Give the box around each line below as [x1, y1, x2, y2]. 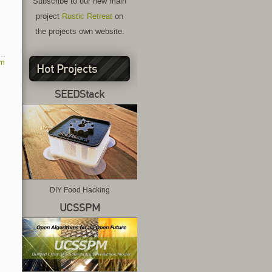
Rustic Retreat [62, 13, 112, 21]
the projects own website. [35, 28, 124, 36]
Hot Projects [36, 64, 97, 75]
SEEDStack [55, 89, 104, 100]
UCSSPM [59, 203, 100, 214]
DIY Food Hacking [49, 186, 110, 193]
